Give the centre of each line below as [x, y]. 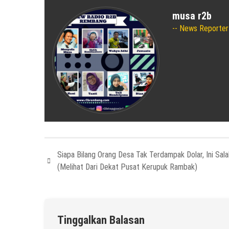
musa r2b [192, 16]
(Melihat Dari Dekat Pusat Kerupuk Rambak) [127, 167]
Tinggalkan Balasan [101, 220]
